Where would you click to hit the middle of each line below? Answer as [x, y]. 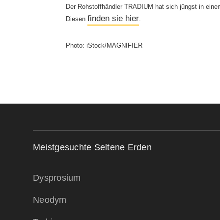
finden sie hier [113, 18]
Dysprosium [57, 178]
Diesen [77, 19]
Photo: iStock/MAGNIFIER [104, 45]
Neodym [50, 200]
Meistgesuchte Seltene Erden [92, 147]
